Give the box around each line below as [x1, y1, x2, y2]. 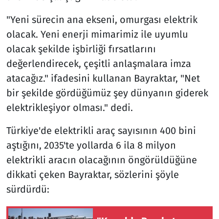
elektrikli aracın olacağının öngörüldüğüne [6, 153, 197, 166]
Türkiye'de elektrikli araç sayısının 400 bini [6, 124, 196, 136]
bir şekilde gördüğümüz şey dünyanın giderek [6, 87, 208, 99]
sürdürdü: [6, 183, 49, 195]
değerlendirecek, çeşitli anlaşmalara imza [6, 57, 191, 69]
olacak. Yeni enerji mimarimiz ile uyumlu [6, 28, 188, 40]
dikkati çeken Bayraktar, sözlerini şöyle [6, 168, 179, 180]
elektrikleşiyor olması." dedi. [6, 101, 133, 113]
